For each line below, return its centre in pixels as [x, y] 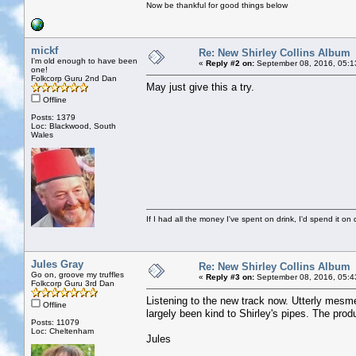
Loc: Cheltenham [62, 331]
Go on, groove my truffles [77, 274]
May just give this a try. [200, 87]
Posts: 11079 [55, 322]
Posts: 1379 [53, 117]
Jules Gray [57, 264]
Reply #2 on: [230, 63]
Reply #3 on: [230, 277]
